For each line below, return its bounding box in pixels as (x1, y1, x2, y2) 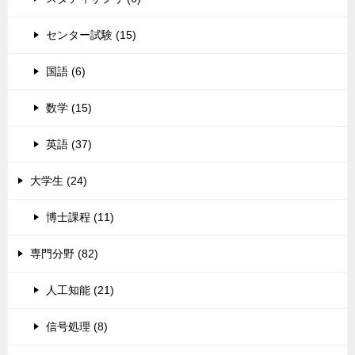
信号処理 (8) (46, 320, 108, 333)
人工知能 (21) (46, 284, 114, 296)
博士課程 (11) (46, 211, 114, 223)
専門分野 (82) (30, 247, 98, 260)
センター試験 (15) (46, 29, 136, 41)
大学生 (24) (30, 174, 87, 187)
